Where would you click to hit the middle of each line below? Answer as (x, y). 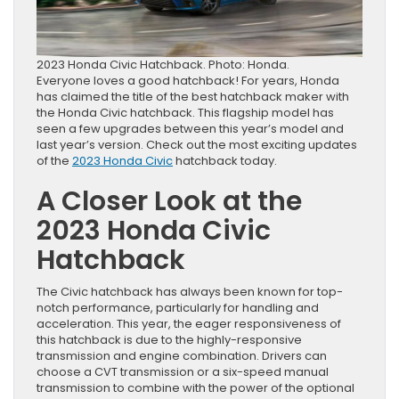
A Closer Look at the (169, 202)
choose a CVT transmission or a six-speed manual (183, 372)
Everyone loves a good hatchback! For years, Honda (188, 81)
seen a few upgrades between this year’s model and (190, 129)
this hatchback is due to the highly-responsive (169, 340)
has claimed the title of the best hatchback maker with (193, 97)
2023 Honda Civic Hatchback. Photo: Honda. (163, 65)
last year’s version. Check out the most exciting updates (197, 145)
